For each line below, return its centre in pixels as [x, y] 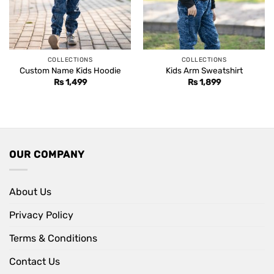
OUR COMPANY [47, 155]
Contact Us [35, 261]
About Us [30, 191]
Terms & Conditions [53, 238]
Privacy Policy [41, 215]
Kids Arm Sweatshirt [204, 71]
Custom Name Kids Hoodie [70, 71]
